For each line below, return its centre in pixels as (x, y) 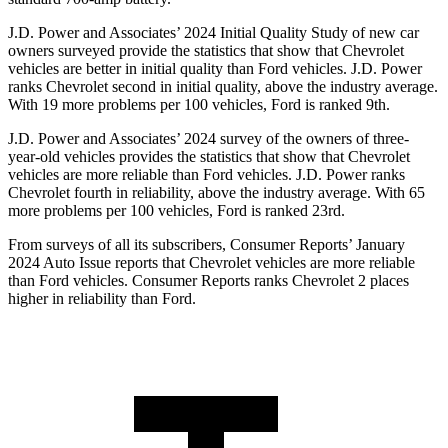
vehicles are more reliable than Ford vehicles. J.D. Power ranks (206, 175)
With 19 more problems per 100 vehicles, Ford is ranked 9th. (199, 105)
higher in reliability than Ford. (102, 299)
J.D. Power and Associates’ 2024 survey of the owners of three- (208, 139)
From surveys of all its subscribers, (119, 245)
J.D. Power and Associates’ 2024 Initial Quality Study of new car (213, 33)
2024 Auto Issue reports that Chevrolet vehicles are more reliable (211, 263)
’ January (376, 245)
